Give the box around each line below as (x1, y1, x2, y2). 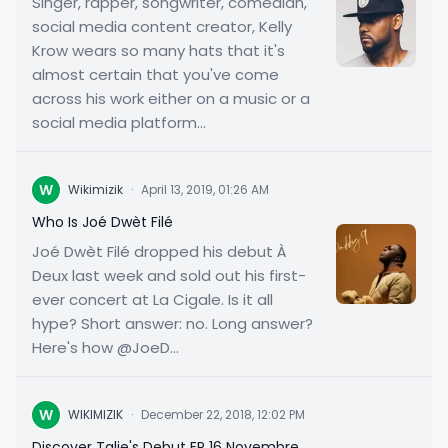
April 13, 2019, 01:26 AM (141, 181, 269, 198)
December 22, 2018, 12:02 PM (141, 406, 305, 423)
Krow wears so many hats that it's (32, 40, 285, 61)
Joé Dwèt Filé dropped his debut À (32, 241, 287, 262)
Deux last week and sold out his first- (32, 265, 306, 286)
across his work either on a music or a (32, 88, 310, 109)
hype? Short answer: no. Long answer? (32, 313, 313, 334)
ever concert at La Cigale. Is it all (32, 289, 273, 310)
